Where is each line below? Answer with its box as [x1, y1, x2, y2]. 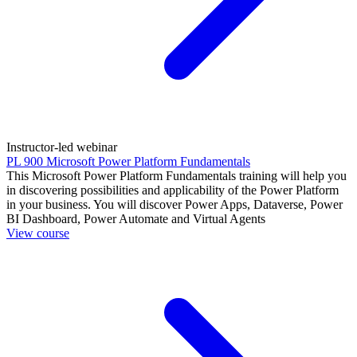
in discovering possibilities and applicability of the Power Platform [6, 183, 339, 198]
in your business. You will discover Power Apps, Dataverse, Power [6, 198, 343, 212]
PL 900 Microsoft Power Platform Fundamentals [6, 155, 250, 169]
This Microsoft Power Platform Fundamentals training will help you [6, 169, 347, 183]
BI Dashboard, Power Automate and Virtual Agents [6, 212, 265, 226]
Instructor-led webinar [6, 140, 117, 155]
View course [6, 226, 69, 241]
